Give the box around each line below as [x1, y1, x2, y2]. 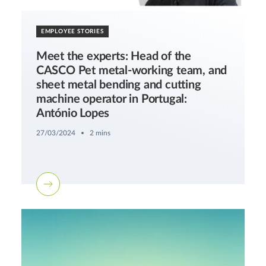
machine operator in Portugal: [36, 93, 188, 106]
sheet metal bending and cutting [36, 79, 201, 91]
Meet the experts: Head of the [36, 50, 192, 63]
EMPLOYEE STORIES [40, 28, 104, 35]
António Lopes [36, 107, 110, 120]
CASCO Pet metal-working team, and [36, 65, 227, 77]
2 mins [89, 129, 110, 137]
